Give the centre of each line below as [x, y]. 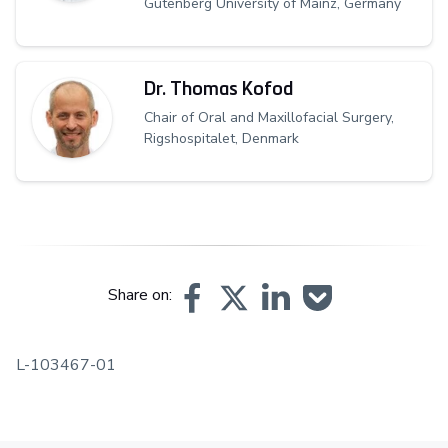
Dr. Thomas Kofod [218, 87]
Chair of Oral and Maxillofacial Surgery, [269, 117]
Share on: [139, 295]
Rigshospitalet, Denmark [221, 138]
